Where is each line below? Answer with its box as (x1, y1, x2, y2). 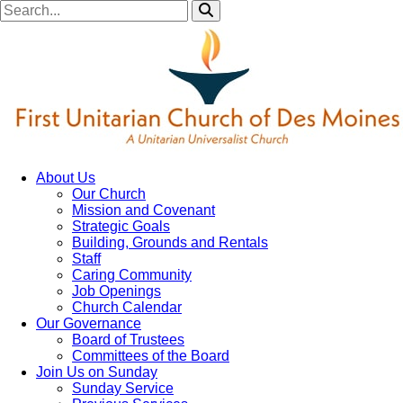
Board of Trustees (72, 332, 184, 347)
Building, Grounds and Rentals (72, 235, 268, 250)
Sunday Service (72, 381, 174, 396)
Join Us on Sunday (36, 364, 157, 380)
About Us (36, 170, 95, 185)
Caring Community (72, 267, 192, 282)
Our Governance (36, 316, 141, 331)
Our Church (72, 186, 146, 201)
